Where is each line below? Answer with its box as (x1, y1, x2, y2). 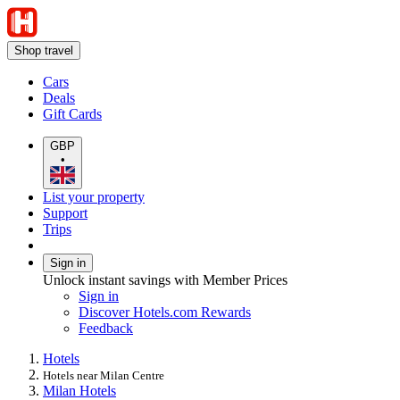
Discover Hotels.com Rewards (79, 304, 251, 320)
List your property (43, 188, 145, 204)
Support (43, 204, 87, 221)
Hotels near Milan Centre (43, 368, 164, 382)
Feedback (79, 320, 133, 336)
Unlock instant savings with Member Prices (43, 271, 287, 287)
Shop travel (14, 44, 73, 57)
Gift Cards (43, 106, 102, 121)
